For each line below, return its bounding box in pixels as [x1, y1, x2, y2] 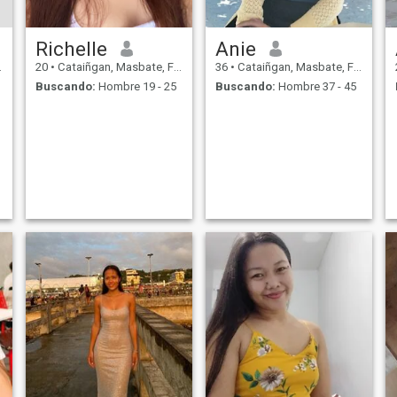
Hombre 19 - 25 [95, 80, 176, 94]
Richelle [35, 36, 107, 60]
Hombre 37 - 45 [275, 80, 356, 94]
